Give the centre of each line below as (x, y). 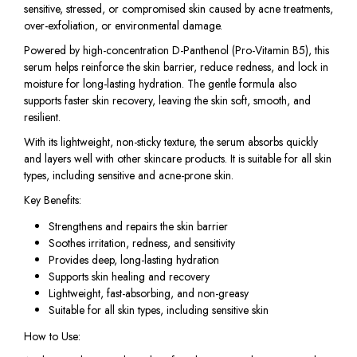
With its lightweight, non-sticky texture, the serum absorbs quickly (171, 141)
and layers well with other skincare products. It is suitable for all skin (178, 158)
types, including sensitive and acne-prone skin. (129, 175)
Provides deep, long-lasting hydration (133, 260)
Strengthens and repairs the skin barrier (138, 227)
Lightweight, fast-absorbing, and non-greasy (148, 294)
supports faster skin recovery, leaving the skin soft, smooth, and (167, 100)
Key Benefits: (53, 200)
